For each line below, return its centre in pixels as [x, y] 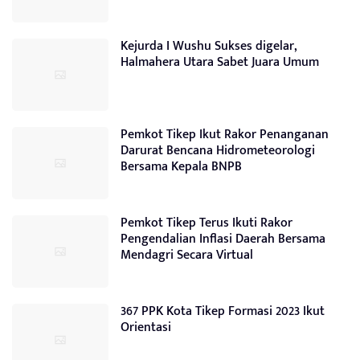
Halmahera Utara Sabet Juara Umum [220, 62]
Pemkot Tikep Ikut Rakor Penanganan [225, 134]
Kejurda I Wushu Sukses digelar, [209, 46]
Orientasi [146, 327]
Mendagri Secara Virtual [187, 255]
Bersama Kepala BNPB [181, 166]
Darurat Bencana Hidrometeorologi [218, 150]
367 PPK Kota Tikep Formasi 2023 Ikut [223, 311]
